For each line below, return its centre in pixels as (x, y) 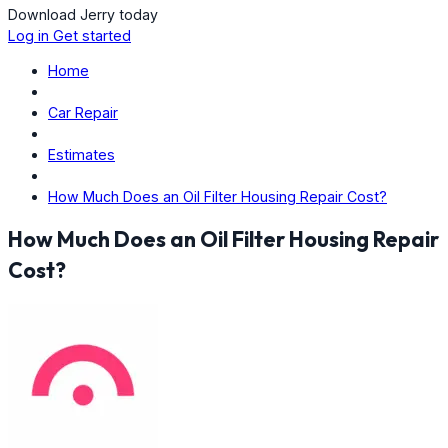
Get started (92, 35)
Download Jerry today (83, 14)
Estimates (81, 154)
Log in (30, 35)
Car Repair (83, 112)
